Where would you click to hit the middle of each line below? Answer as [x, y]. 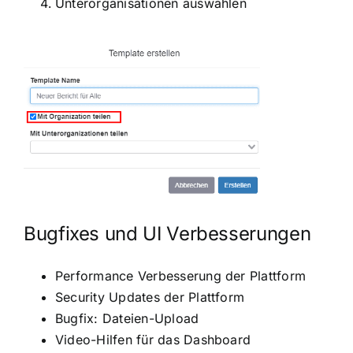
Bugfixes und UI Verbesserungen [167, 233]
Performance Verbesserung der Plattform [180, 275]
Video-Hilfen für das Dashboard [153, 339]
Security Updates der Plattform [150, 297]
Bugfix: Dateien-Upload [127, 318]
